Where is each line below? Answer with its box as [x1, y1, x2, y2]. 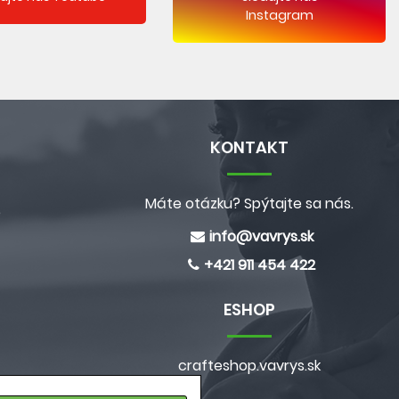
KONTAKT [210, 136, 289, 159]
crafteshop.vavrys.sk [178, 355, 321, 376]
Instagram [245, 5, 313, 24]
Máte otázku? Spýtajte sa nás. [145, 193, 354, 214]
